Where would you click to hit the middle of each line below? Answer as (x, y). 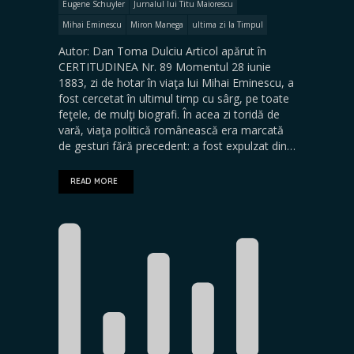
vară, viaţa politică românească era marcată (171, 130)
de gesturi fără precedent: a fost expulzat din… (177, 146)
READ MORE (94, 181)
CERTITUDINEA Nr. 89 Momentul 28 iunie (165, 67)
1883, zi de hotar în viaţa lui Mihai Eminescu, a (176, 83)
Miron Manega (157, 24)
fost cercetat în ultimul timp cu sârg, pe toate (174, 98)
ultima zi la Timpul (228, 24)
